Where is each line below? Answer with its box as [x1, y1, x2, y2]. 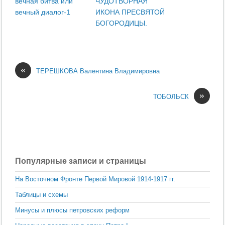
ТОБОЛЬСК [153, 92, 189, 100]
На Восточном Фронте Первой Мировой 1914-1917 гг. [15, 175, 176, 183]
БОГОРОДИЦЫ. [95, 19, 148, 27]
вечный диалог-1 [15, 8, 71, 16]
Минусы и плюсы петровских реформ [15, 206, 130, 214]
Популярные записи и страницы [15, 157, 147, 166]
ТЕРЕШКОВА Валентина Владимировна [36, 67, 160, 75]
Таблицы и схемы [15, 191, 68, 199]
